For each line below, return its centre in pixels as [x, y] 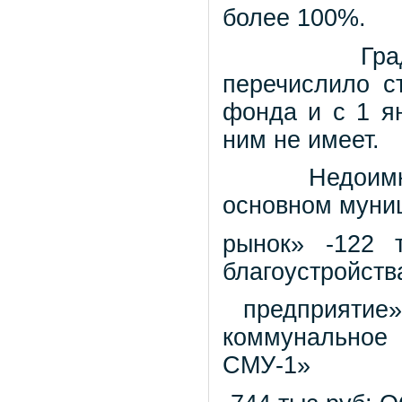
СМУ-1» [267, 366]
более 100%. [294, 18]
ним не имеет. [301, 140]
